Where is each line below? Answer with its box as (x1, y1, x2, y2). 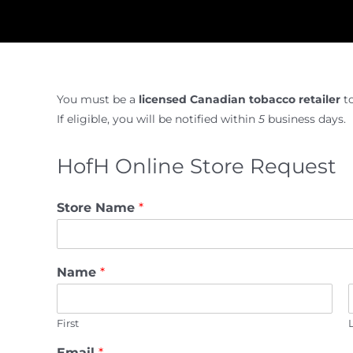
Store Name (57, 200, 139, 215)
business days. (265, 112, 346, 126)
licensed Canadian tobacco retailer (139, 92, 344, 106)
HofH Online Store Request (57, 154, 336, 179)
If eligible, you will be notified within (57, 112, 258, 126)
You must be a (57, 92, 139, 106)
